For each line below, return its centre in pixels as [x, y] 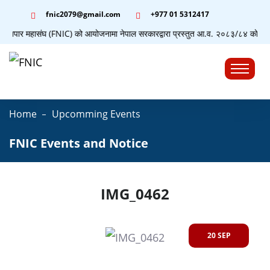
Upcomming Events [96, 114]
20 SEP [219, 236]
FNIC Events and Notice [79, 143]
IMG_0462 [135, 194]
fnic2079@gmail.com [83, 14]
